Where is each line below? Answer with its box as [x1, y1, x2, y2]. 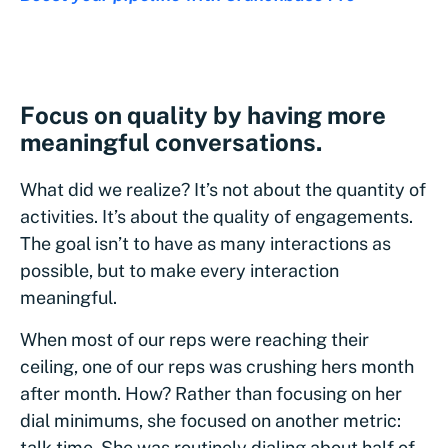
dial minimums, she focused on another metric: [20, 409, 401, 431]
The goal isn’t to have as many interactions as [20, 232, 391, 254]
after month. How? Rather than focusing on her [20, 382, 402, 404]
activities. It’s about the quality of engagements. [20, 205, 413, 227]
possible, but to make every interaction [20, 259, 339, 281]
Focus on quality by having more [20, 100, 386, 129]
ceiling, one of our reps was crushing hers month [20, 355, 414, 377]
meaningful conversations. [20, 127, 322, 156]
